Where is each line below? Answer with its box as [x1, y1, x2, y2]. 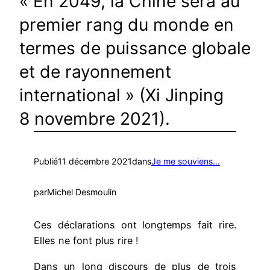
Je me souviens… [151, 156, 220, 167]
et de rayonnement [19, 61, 171, 82]
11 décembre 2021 [58, 156, 132, 167]
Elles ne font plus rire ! [34, 234, 139, 247]
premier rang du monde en [19, 14, 234, 35]
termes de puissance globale [19, 37, 251, 58]
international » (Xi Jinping [19, 84, 224, 105]
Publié [34, 156, 58, 167]
